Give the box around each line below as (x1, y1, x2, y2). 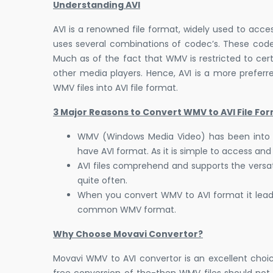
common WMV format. (77, 204, 176, 216)
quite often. (77, 174, 127, 187)
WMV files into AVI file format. (53, 82, 178, 94)
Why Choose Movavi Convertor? (53, 228, 203, 241)
